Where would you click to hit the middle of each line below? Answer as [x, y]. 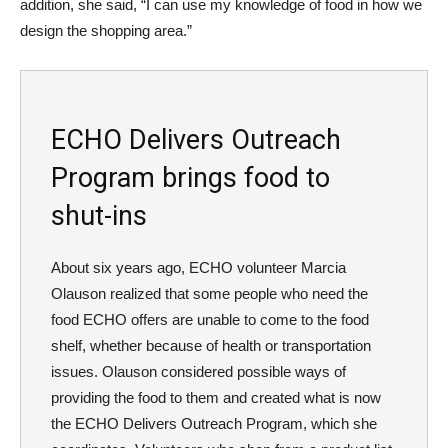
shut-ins [99, 216]
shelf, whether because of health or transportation [211, 346]
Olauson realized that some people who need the [209, 294]
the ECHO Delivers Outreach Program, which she [214, 424]
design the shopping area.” [106, 31]
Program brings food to [190, 178]
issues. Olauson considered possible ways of [198, 372]
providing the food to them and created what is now [216, 398]
